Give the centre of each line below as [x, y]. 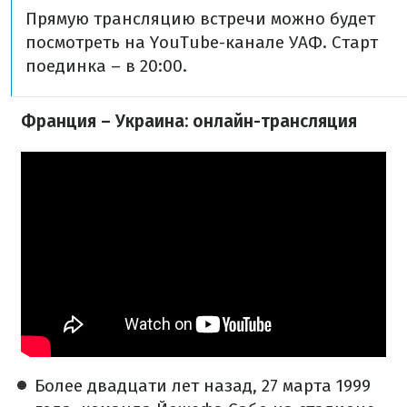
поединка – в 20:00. [106, 66]
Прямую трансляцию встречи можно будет [200, 19]
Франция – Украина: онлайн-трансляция [189, 121]
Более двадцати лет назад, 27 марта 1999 [203, 386]
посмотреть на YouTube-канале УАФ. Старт [202, 42]
